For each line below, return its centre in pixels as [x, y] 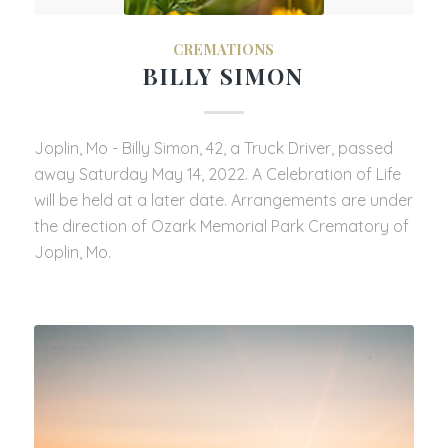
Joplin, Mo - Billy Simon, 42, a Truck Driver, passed [213, 148]
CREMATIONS [224, 49]
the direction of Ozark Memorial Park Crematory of [221, 226]
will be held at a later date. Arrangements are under [223, 200]
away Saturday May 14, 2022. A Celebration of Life [217, 174]
